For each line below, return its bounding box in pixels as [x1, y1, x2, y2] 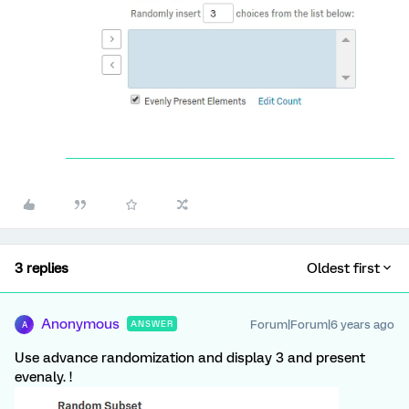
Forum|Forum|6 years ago [250, 318, 394, 332]
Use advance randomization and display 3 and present [15, 350, 365, 367]
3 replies [15, 260, 68, 278]
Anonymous [41, 316, 120, 333]
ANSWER [131, 319, 173, 330]
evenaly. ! [15, 369, 72, 386]
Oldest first [307, 260, 380, 278]
